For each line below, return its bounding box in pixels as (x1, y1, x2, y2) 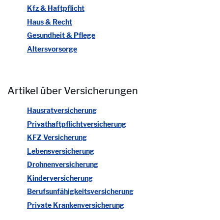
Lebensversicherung (27, 146, 94, 155)
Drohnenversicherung (27, 160, 98, 169)
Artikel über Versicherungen (7, 85, 138, 97)
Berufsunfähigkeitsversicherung (27, 187, 134, 196)
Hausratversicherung (27, 106, 97, 115)
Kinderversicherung (27, 173, 93, 182)
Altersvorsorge (27, 44, 77, 53)
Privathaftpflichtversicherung (27, 119, 126, 128)
